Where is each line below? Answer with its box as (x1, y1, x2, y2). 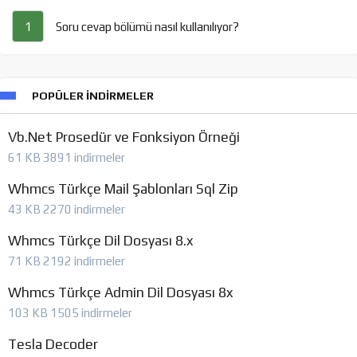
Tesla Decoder (8, 336, 98, 353)
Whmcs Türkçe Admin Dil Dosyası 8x (8, 284, 233, 301)
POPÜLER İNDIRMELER (32, 89, 154, 103)
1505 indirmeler (50, 306, 132, 320)
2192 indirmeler (43, 254, 125, 269)
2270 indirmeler (43, 202, 125, 217)
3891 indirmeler (43, 151, 125, 165)
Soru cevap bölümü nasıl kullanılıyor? (56, 19, 239, 33)
